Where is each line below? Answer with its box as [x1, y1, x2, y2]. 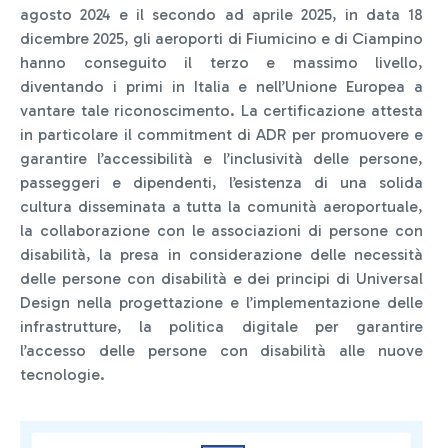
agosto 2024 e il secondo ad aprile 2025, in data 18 [20, 5, 423, 25]
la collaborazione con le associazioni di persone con [20, 221, 423, 241]
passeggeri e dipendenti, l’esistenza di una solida [20, 173, 423, 193]
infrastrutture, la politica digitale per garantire [20, 317, 423, 337]
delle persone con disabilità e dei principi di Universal [20, 269, 423, 289]
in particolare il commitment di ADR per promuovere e [20, 125, 423, 145]
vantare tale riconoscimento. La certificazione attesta [20, 101, 423, 121]
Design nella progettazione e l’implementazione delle [20, 293, 423, 313]
